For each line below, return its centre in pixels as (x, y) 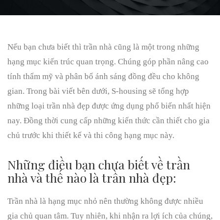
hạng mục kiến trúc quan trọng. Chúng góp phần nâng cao (108, 62)
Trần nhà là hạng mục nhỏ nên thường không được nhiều (105, 201)
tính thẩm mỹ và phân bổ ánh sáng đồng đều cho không (103, 76)
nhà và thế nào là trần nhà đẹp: (92, 178)
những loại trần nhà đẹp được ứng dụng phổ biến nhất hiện (109, 106)
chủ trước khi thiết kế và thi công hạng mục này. (91, 135)
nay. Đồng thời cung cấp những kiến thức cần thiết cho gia (109, 121)
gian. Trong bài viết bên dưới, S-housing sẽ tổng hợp (98, 91)
